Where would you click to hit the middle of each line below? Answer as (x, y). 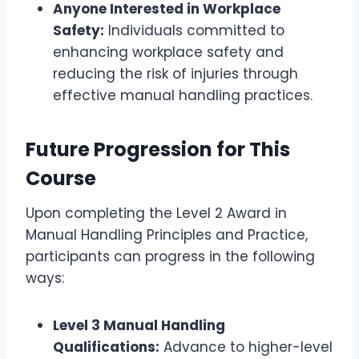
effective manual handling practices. (183, 96)
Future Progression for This (158, 150)
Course (61, 179)
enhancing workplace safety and (168, 52)
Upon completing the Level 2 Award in (156, 214)
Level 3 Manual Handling (139, 326)
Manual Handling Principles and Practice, (167, 235)
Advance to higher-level (246, 347)
